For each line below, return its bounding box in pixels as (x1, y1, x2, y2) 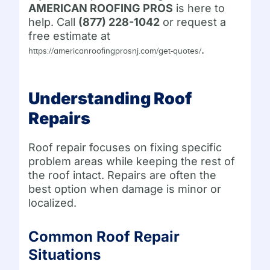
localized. (28, 196, 77, 210)
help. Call (28, 16, 79, 29)
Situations (28, 246, 101, 264)
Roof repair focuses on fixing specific (28, 141, 222, 154)
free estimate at (28, 30, 111, 43)
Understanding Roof (28, 89, 192, 109)
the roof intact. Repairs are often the (28, 169, 217, 182)
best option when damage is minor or (28, 183, 222, 196)
